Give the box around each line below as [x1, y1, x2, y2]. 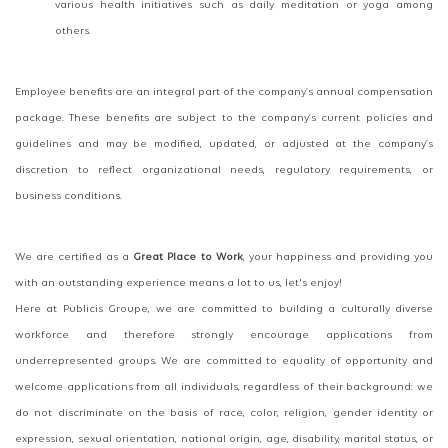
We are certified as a [15, 252, 134, 264]
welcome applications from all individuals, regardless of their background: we [15, 382, 433, 394]
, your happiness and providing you [242, 252, 434, 264]
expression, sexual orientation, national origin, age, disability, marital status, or [15, 434, 433, 446]
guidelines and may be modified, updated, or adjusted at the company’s [15, 139, 433, 151]
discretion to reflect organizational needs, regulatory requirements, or [15, 165, 433, 177]
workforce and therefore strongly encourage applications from [15, 330, 433, 342]
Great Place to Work [133, 252, 243, 264]
